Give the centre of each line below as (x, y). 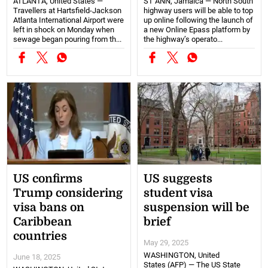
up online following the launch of (198, 20)
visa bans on (49, 207)
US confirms (48, 179)
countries (40, 236)
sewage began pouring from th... (68, 39)
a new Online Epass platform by (197, 29)
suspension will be (197, 207)
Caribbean (43, 222)
